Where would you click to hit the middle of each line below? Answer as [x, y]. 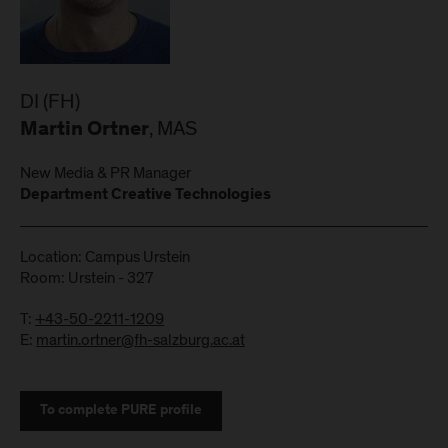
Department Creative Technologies [145, 195]
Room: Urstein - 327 [86, 278]
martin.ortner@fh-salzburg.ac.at [140, 340]
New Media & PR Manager [105, 173]
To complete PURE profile [121, 411]
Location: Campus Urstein [105, 257]
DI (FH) [50, 102]
